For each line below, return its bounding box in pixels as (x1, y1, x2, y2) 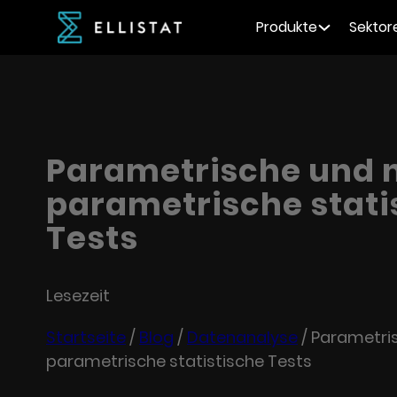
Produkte (255, 17, 317, 37)
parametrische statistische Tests (46, 350, 312, 372)
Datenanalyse (187, 326, 298, 348)
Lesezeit (46, 284, 110, 307)
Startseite (46, 326, 126, 348)
